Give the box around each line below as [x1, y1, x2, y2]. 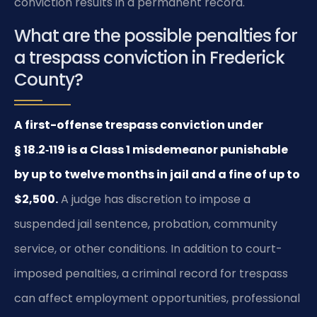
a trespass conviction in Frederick [14, 46, 284, 69]
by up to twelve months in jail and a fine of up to [14, 166, 300, 183]
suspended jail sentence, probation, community [14, 216, 277, 232]
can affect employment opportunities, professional [14, 290, 300, 306]
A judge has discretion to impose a [58, 191, 250, 207]
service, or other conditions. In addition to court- [14, 241, 282, 257]
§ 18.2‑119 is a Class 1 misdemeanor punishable [14, 142, 288, 158]
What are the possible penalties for [14, 24, 297, 47]
